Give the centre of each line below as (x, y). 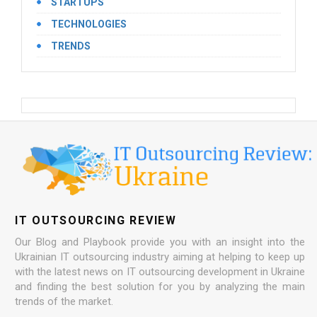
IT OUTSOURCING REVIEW (96, 220)
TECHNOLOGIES (89, 24)
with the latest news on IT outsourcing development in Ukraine (160, 271)
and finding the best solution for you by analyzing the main (160, 286)
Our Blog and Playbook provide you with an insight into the (160, 242)
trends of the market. (64, 301)
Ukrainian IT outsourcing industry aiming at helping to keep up (160, 257)
